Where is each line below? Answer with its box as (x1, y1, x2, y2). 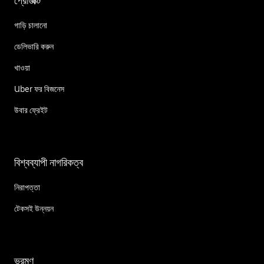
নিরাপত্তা (14, 182, 40, 192)
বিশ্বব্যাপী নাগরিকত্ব (14, 156, 83, 169)
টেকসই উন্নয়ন (14, 203, 54, 213)
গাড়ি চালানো (14, 20, 47, 30)
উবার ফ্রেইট (14, 105, 48, 115)
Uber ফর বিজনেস (14, 84, 64, 94)
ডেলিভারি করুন (14, 41, 54, 51)
